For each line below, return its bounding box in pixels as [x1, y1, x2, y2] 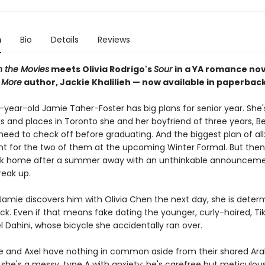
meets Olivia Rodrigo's [49, 63, 154, 75]
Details [50, 34, 79, 46]
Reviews [97, 34, 130, 46]
